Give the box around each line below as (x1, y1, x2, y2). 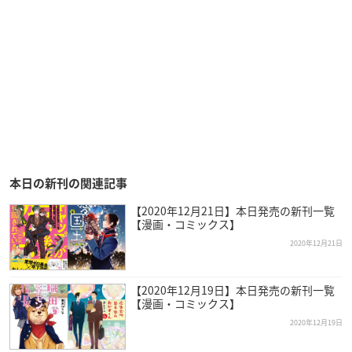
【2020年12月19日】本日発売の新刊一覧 (130, 282, 335, 299)
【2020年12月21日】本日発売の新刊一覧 (130, 203, 335, 219)
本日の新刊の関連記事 (9, 178, 127, 190)
